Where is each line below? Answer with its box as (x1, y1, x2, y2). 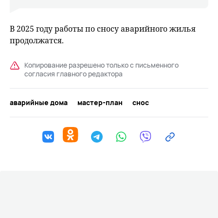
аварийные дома (10, 98, 68, 108)
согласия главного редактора (24, 69, 123, 79)
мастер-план (77, 98, 123, 108)
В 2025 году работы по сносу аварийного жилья (10, 23, 196, 35)
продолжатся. (10, 35, 64, 46)
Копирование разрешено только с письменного (24, 60, 179, 70)
